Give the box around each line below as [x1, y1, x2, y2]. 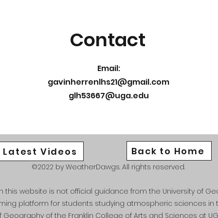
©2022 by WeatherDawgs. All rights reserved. [31, 162, 187, 172]
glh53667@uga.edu [68, 90, 149, 101]
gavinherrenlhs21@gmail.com [48, 76, 169, 88]
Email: [97, 63, 120, 74]
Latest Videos [3, 145, 77, 158]
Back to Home [131, 145, 205, 157]
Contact [70, 27, 145, 53]
